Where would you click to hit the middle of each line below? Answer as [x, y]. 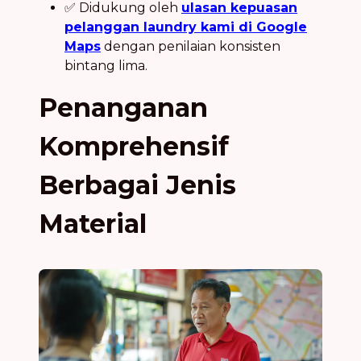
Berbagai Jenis [137, 185]
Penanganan [123, 107]
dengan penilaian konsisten [191, 46]
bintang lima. [106, 65]
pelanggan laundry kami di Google [186, 27]
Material [93, 223]
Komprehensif [134, 146]
